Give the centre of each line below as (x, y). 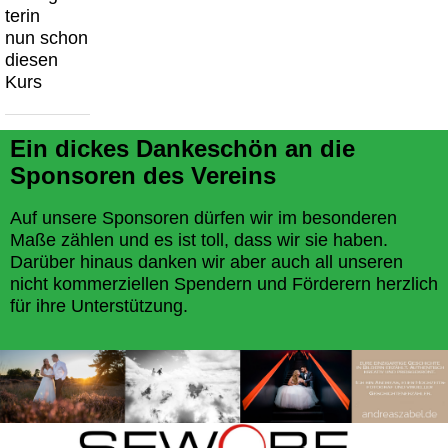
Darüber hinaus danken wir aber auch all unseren (206, 261)
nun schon (46, 37)
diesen (31, 59)
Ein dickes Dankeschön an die (182, 148)
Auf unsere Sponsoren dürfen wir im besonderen (203, 217)
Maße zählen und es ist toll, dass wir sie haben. (199, 239)
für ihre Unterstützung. (99, 305)
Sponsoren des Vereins (143, 175)
